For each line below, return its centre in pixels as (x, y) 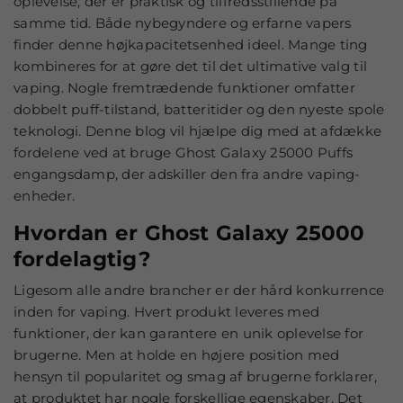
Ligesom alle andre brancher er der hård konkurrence (199, 290)
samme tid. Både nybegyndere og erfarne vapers (183, 23)
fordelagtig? (82, 259)
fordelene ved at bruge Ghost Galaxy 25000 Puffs (184, 152)
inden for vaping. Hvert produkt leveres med (167, 311)
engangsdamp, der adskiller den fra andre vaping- (187, 174)
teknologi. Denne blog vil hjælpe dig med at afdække (198, 131)
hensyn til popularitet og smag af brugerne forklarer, (195, 376)
